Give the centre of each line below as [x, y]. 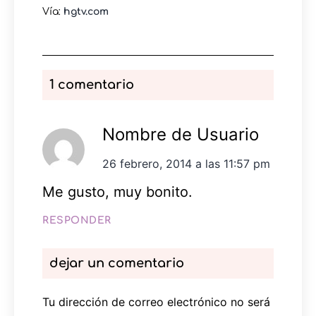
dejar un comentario [117, 263]
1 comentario [92, 84]
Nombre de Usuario [181, 134]
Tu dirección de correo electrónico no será [156, 302]
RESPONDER [77, 220]
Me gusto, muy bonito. [117, 192]
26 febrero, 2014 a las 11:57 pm [186, 163]
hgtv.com [86, 11]
